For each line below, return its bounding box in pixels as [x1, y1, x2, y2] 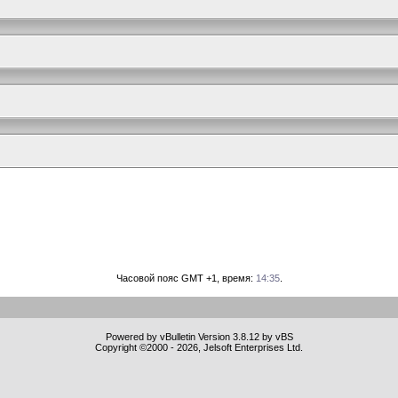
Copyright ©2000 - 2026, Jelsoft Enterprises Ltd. [95, 342, 303, 353]
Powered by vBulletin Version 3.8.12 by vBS [105, 331, 293, 342]
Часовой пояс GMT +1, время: [115, 273, 256, 283]
